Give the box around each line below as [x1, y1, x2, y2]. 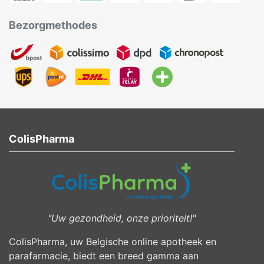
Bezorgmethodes [9, 19, 97, 32]
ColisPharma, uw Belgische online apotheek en [9, 235, 216, 247]
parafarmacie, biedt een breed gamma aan [9, 249, 199, 262]
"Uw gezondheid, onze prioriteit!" [48, 212, 196, 224]
